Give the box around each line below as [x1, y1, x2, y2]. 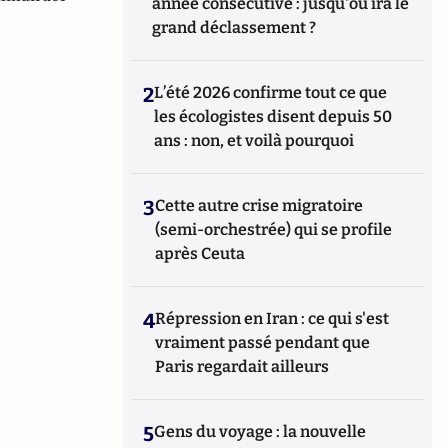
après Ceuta [155, 243, 246, 263]
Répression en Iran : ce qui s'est [155, 308, 390, 328]
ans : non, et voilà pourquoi [154, 130, 355, 150]
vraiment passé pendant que [155, 332, 371, 352]
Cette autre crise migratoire [155, 195, 364, 215]
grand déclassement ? [152, 17, 317, 37]
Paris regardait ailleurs [155, 356, 330, 376]
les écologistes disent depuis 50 [154, 106, 393, 126]
